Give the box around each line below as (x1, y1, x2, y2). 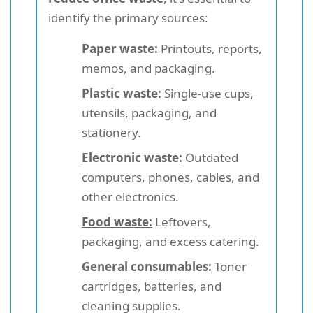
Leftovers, (152, 213, 211, 230)
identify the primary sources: (48, 9, 208, 26)
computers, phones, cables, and (82, 168, 259, 185)
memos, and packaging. (82, 59, 215, 76)
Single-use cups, (161, 85, 254, 101)
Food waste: (82, 213, 152, 230)
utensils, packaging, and (82, 104, 217, 121)
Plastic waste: (82, 85, 161, 101)
